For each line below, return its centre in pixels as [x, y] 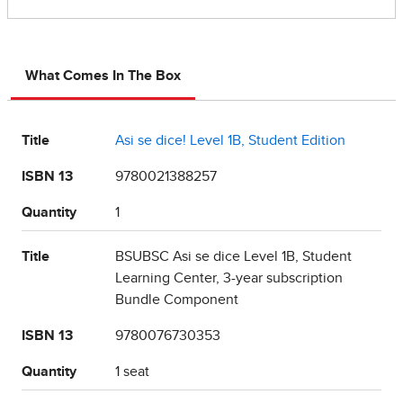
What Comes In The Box [103, 76]
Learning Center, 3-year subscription [229, 278]
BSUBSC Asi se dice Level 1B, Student [233, 257]
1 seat [132, 372]
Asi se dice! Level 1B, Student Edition [230, 141]
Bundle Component [177, 300]
